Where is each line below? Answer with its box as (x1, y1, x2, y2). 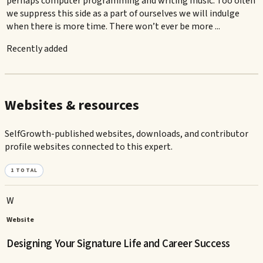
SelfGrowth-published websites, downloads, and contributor (5, 127, 248, 141)
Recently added (6, 42, 68, 56)
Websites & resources (5, 95, 139, 116)
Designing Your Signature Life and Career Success (6, 235, 230, 251)
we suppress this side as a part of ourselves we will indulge (6, 7, 240, 21)
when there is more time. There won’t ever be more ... (6, 20, 221, 33)
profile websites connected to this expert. (5, 140, 173, 154)
